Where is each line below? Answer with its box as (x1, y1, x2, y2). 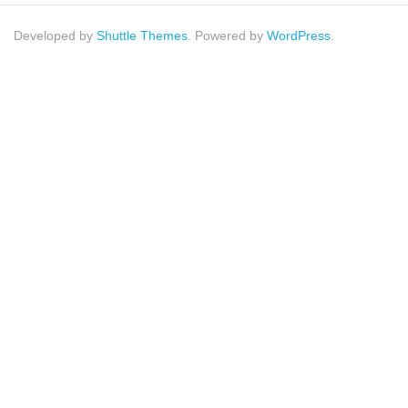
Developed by (14, 28, 97, 43)
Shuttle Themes (97, 28, 188, 43)
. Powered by (188, 28, 267, 43)
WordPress (267, 28, 331, 43)
